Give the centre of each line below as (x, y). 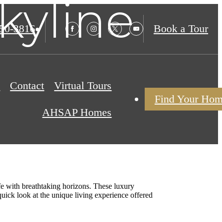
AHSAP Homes (77, 112)
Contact (27, 86)
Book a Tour (181, 29)
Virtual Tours (83, 86)
